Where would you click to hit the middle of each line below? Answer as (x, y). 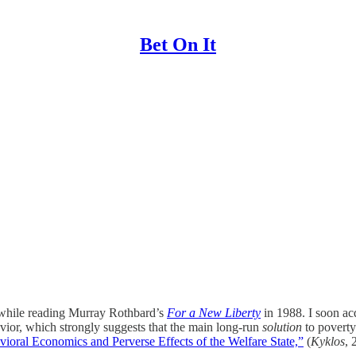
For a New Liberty (214, 312)
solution (284, 327)
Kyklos (328, 341)
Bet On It (178, 44)
